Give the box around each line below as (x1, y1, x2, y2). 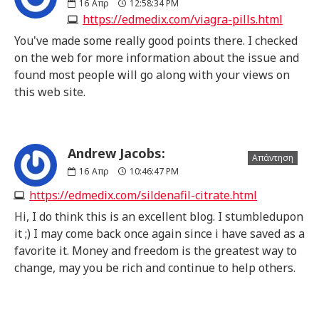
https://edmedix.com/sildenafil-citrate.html (29, 187, 257, 203)
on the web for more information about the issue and (14, 49, 299, 66)
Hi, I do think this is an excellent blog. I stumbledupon (14, 208, 303, 224)
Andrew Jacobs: (68, 144, 165, 162)
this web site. (14, 83, 85, 100)
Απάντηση (252, 151, 293, 164)
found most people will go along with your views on (14, 66, 290, 83)
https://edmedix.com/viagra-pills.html (83, 11, 283, 27)
